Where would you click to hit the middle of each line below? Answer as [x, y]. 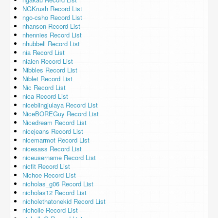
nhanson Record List [51, 26]
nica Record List [45, 96]
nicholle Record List [50, 210]
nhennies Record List [52, 35]
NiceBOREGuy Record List [61, 114]
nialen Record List [48, 61]
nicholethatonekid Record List [64, 201]
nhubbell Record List [51, 44]
